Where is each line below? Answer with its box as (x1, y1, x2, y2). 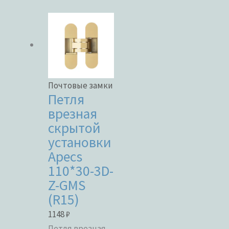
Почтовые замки (48, 80, 113, 91)
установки (48, 133, 112, 152)
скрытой (48, 119, 101, 138)
